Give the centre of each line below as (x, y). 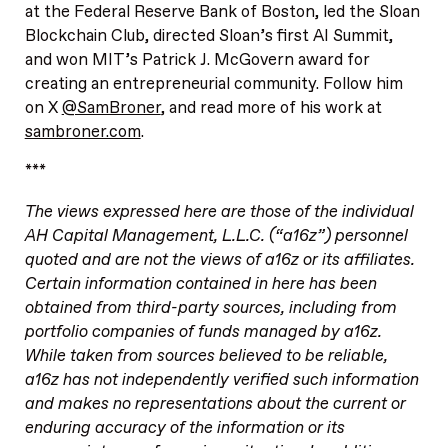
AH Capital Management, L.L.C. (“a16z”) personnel (216, 236)
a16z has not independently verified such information (221, 380)
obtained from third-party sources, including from (210, 308)
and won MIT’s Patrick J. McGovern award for (197, 59)
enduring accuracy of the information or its (184, 428)
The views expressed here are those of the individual (219, 212)
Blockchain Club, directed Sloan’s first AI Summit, (208, 35)
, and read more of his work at (271, 107)
